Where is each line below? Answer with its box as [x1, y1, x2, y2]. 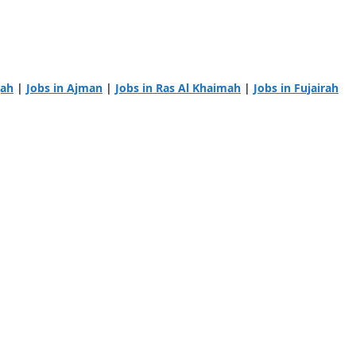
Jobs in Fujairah [253, 80, 339, 96]
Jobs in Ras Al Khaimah [115, 80, 241, 96]
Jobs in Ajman [26, 80, 103, 96]
